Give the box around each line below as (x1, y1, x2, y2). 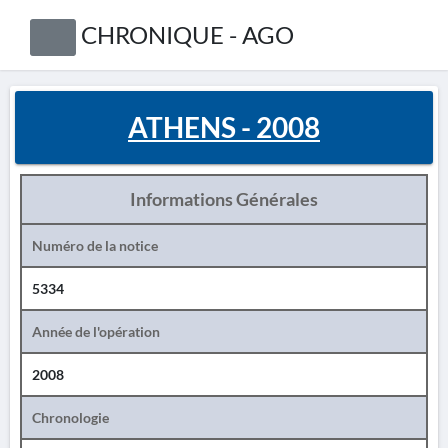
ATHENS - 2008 (128, 110, 320, 144)
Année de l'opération (32, 323, 160, 340)
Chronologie (32, 409, 109, 426)
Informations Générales (130, 188, 318, 210)
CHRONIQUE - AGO (80, 20, 294, 49)
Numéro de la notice (32, 237, 158, 254)
